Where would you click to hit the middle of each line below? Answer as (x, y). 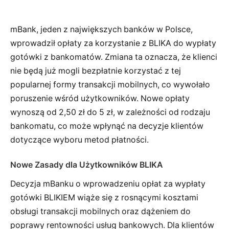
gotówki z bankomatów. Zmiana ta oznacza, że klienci (114, 57)
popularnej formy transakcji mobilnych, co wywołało (110, 84)
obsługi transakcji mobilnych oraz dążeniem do (100, 212)
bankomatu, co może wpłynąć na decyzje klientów (107, 126)
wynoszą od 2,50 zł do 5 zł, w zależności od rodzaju (110, 112)
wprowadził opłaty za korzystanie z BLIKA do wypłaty (113, 43)
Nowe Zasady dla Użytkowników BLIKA (87, 165)
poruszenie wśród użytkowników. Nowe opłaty (100, 98)
